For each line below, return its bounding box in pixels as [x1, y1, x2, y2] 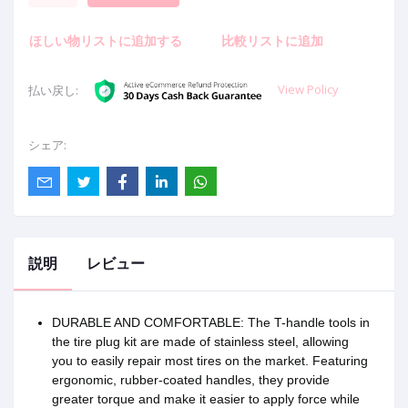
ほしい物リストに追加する [29, 32, 182, 50]
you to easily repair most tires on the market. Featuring [52, 353, 368, 369]
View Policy [277, 81, 339, 97]
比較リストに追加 [221, 32, 324, 50]
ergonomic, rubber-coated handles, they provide [52, 372, 330, 388]
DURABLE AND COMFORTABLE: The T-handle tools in [52, 315, 370, 331]
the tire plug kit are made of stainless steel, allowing [52, 334, 349, 350]
